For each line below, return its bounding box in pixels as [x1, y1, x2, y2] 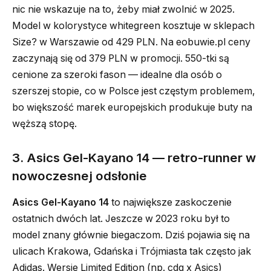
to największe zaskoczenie [109, 196, 232, 208]
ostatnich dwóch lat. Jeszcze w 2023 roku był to [12, 212, 230, 224]
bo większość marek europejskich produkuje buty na [12, 101, 252, 113]
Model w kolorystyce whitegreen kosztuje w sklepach [12, 19, 255, 31]
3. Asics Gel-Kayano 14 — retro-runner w [12, 149, 256, 165]
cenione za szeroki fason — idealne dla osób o [12, 68, 222, 80]
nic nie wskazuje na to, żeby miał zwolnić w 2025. [12, 3, 235, 15]
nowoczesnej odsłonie [12, 168, 147, 183]
